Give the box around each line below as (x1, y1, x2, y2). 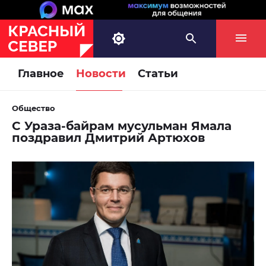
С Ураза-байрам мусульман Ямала (12, 119, 232, 134)
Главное (18, 67, 64, 81)
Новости (76, 67, 126, 81)
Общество (12, 103, 55, 113)
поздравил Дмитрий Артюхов (12, 131, 205, 145)
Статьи (138, 67, 178, 81)
